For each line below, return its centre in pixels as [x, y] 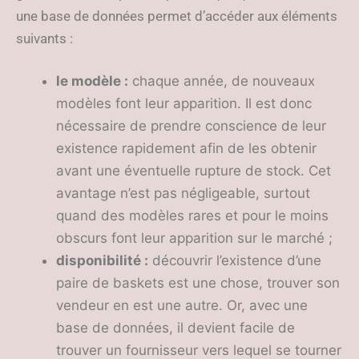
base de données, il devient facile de [175, 328]
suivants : [44, 38]
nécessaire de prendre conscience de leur [191, 126]
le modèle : [92, 81]
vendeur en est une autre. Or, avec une [182, 305]
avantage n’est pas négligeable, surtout [183, 193]
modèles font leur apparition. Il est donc [184, 103]
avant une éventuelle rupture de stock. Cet [194, 171]
